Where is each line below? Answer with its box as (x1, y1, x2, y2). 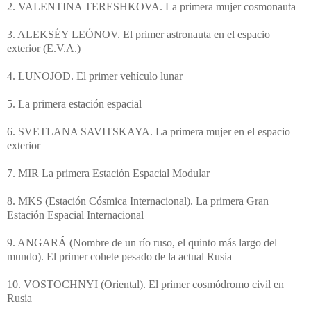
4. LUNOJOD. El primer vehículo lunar (7, 70, 183, 83)
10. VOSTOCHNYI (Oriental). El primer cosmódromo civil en (7, 278, 284, 291)
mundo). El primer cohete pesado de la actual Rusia (7, 251, 232, 263)
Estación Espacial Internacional (7, 209, 144, 221)
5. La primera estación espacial (7, 98, 142, 110)
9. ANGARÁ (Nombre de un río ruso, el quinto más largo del (7, 237, 277, 249)
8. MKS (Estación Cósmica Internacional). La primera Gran (7, 195, 269, 208)
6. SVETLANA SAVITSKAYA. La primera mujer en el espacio (7, 126, 290, 138)
